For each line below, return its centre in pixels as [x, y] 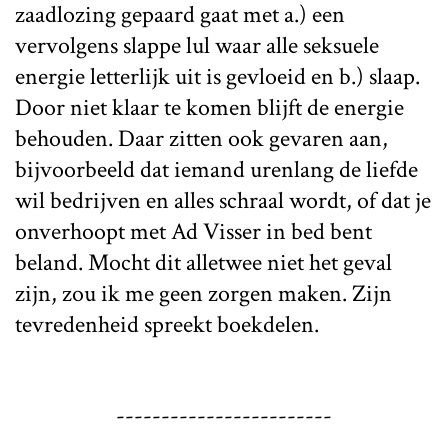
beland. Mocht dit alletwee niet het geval [203, 262]
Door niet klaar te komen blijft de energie [209, 107]
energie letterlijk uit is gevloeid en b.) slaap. [217, 76]
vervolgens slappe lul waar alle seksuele [197, 45]
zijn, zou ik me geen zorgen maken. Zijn [203, 293]
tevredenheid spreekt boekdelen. [167, 324]
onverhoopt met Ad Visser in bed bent [193, 231]
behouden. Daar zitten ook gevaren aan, [201, 138]
